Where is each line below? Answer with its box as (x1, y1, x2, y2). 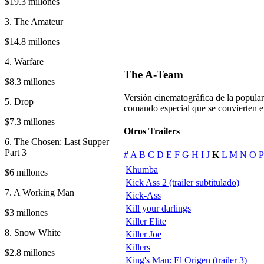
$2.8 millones (5, 247, 55, 258)
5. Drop (5, 96, 34, 107)
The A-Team (124, 68, 183, 81)
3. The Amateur (5, 16, 63, 27)
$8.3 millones (5, 76, 55, 87)
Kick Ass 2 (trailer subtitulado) (126, 177, 239, 187)
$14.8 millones (5, 36, 60, 47)
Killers (126, 242, 150, 252)
